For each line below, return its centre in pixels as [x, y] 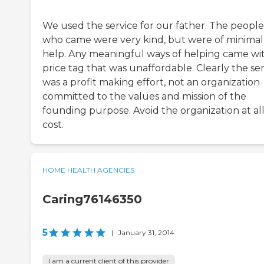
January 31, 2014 [146, 233]
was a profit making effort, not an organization [151, 82]
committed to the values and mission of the [144, 97]
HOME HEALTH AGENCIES [88, 170]
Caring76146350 [92, 199]
